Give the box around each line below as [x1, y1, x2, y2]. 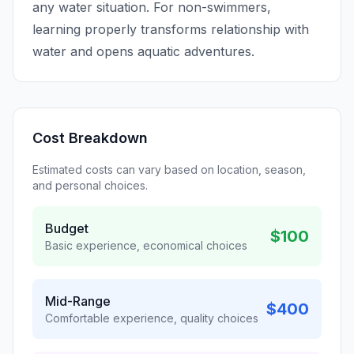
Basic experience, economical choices [45, 239, 247, 253]
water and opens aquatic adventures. [32, 43, 254, 60]
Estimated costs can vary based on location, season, [32, 163, 306, 177]
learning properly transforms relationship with [32, 21, 309, 38]
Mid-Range [45, 293, 111, 310]
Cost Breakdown [32, 130, 148, 147]
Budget [45, 220, 88, 237]
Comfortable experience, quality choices [45, 311, 258, 326]
